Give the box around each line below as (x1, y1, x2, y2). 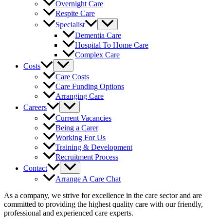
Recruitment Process (55, 153, 118, 162)
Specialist (55, 20, 85, 29)
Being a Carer (55, 124, 98, 132)
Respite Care (55, 9, 95, 18)
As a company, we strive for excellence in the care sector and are (4, 191, 202, 200)
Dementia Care (75, 31, 121, 39)
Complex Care (75, 50, 120, 59)
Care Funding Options (55, 82, 124, 91)
